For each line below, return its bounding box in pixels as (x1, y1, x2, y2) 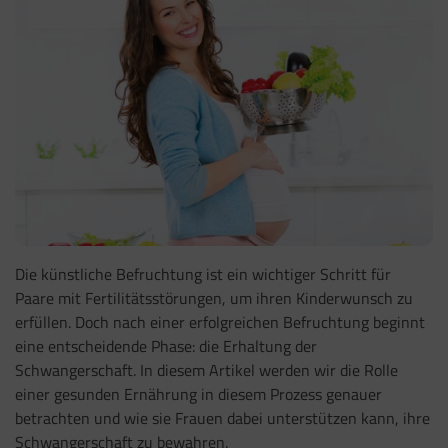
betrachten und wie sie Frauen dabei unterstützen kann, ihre (15, 406, 430, 431)
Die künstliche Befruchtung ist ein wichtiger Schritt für (15, 262, 391, 287)
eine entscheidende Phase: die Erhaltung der (15, 334, 317, 359)
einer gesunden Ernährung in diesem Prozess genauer (15, 382, 382, 407)
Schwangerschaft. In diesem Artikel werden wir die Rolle (15, 358, 398, 383)
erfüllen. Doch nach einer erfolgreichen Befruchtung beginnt (15, 310, 425, 335)
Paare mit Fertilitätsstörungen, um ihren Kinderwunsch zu (15, 286, 413, 311)
